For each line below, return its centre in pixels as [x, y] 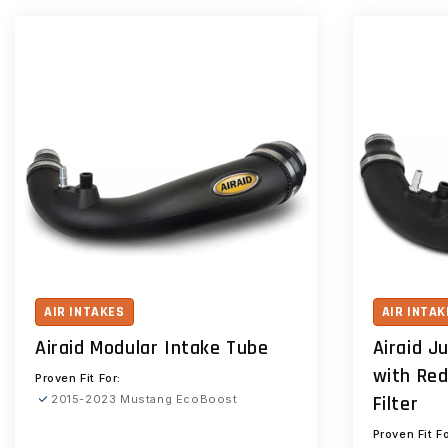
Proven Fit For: [78, 378]
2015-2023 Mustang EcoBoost [144, 399]
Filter [395, 404]
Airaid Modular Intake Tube [152, 348]
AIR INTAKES [84, 312]
